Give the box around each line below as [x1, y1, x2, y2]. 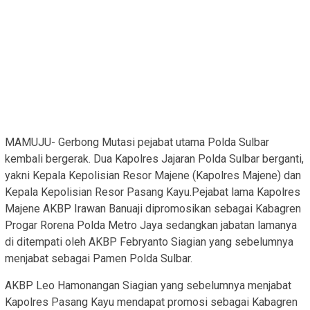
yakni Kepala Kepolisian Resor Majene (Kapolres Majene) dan [5, 169, 301, 183]
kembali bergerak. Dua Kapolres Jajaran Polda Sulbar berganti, [5, 152, 304, 166]
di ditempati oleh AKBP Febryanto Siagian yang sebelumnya [5, 235, 293, 249]
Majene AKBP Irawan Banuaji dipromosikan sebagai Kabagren [5, 202, 301, 216]
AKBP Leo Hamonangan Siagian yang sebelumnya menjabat [5, 279, 291, 293]
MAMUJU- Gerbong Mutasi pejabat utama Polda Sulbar [5, 136, 269, 149]
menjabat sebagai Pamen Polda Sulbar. [5, 252, 192, 266]
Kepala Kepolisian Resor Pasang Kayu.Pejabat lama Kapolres [5, 185, 300, 199]
